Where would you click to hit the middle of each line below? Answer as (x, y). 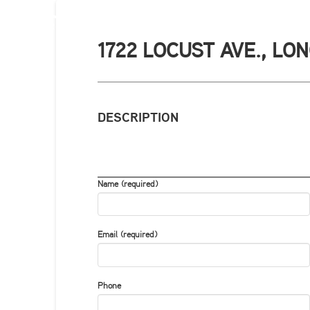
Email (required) (127, 236)
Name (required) (127, 184)
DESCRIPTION (138, 118)
